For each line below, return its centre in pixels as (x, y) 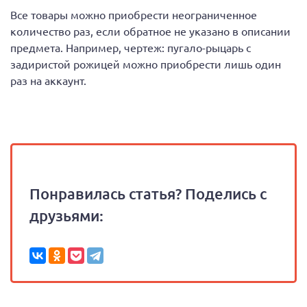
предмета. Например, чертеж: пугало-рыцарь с (131, 47)
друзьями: (66, 215)
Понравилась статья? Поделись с (148, 193)
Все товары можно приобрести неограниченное (134, 14)
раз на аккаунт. (48, 80)
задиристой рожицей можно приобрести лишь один (146, 63)
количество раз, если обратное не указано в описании (150, 30)
